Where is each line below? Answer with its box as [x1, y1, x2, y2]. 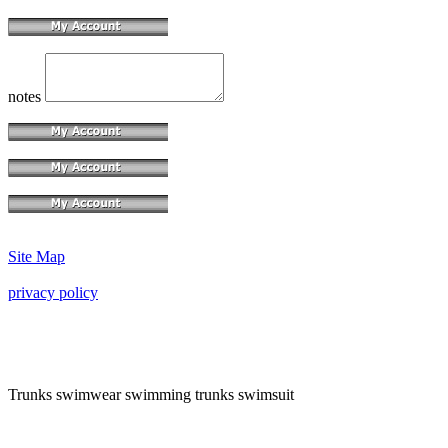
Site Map [8, 247, 65, 265]
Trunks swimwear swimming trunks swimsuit [8, 385, 294, 403]
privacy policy [8, 283, 98, 301]
